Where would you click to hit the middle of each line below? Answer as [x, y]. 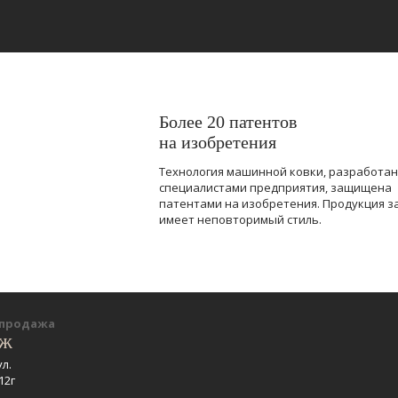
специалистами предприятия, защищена [275, 187]
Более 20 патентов [228, 121]
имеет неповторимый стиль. [240, 219]
